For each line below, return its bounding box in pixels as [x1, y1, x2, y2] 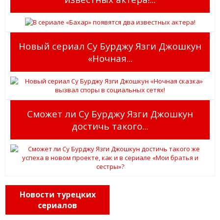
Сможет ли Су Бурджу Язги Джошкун [27, 107, 193, 120]
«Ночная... [87, 52, 133, 64]
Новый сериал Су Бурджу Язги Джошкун [19, 39, 201, 52]
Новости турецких [19, 189, 96, 200]
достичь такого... [72, 119, 148, 132]
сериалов [38, 199, 77, 211]
